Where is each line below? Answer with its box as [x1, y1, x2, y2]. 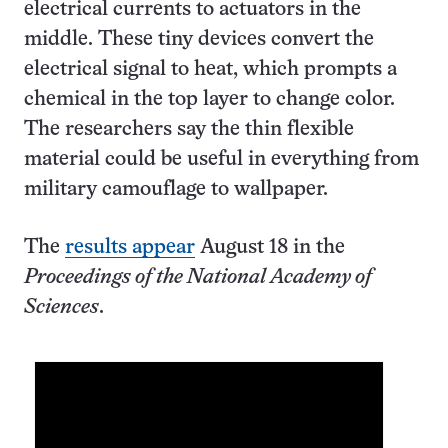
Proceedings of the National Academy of [24, 268, 372, 287]
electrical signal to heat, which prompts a [24, 60, 397, 79]
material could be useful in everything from [24, 150, 419, 169]
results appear [65, 238, 195, 257]
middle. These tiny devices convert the [24, 30, 374, 49]
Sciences [24, 298, 99, 317]
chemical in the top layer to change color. [24, 90, 395, 109]
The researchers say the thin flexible [24, 120, 354, 139]
